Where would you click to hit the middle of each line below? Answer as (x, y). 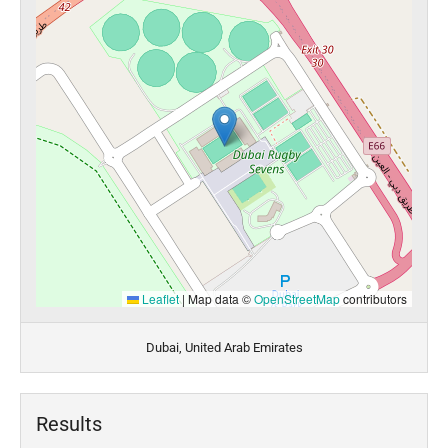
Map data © (219, 298)
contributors (373, 298)
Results (69, 424)
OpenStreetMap (297, 298)
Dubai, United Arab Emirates (224, 347)
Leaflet (159, 298)
